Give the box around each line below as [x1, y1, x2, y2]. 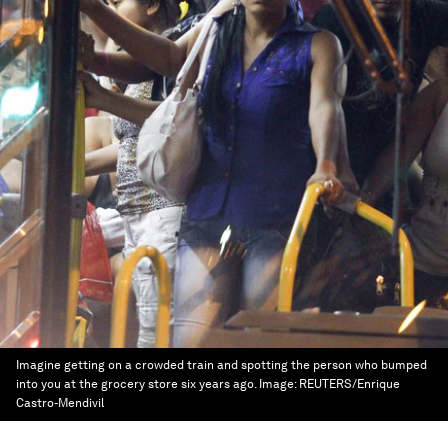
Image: [259, 377, 299, 391]
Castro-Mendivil [16, 396, 104, 410]
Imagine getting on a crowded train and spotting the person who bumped [16, 358, 427, 372]
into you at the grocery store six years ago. [16, 377, 256, 391]
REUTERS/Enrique [299, 377, 400, 391]
